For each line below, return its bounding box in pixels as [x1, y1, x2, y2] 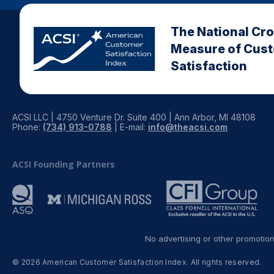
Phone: [12, 122, 43, 133]
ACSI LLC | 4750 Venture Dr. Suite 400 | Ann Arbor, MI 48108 [12, 112, 256, 123]
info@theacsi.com [148, 122, 228, 133]
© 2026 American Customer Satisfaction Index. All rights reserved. [12, 257, 262, 267]
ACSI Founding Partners [12, 158, 115, 171]
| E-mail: [112, 122, 148, 133]
